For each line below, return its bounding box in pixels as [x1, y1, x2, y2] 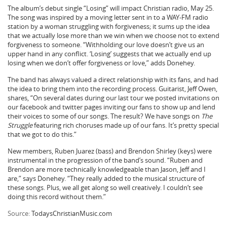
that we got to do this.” [8, 129, 77, 139]
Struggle [8, 120, 32, 130]
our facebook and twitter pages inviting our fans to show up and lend [8, 102, 215, 111]
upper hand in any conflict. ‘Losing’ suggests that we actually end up [8, 49, 211, 58]
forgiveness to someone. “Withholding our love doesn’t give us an [8, 40, 204, 49]
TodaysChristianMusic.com [31, 208, 112, 218]
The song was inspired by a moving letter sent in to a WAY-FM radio [8, 12, 208, 22]
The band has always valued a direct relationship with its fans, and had [8, 74, 218, 84]
